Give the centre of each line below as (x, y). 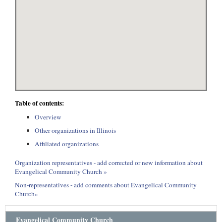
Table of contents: (39, 103)
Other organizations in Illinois (75, 130)
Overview (48, 117)
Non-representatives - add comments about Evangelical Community (106, 185)
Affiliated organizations (67, 144)
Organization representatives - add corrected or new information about (109, 163)
